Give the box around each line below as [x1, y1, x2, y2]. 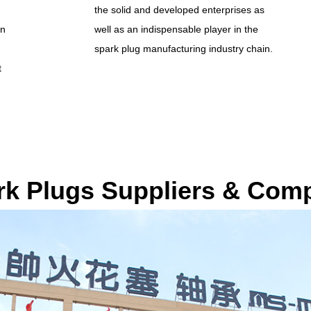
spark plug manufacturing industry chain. [94, 43, 273, 54]
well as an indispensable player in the [94, 24, 258, 35]
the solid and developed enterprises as [94, 4, 264, 15]
